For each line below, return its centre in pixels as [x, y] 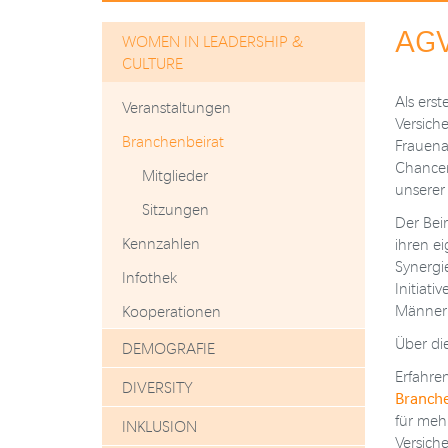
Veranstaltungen [176, 107]
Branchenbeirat [173, 141]
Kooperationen [171, 311]
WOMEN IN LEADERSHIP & [212, 41]
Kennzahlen [161, 243]
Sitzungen [175, 209]
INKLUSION [159, 426]
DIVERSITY [157, 387]
